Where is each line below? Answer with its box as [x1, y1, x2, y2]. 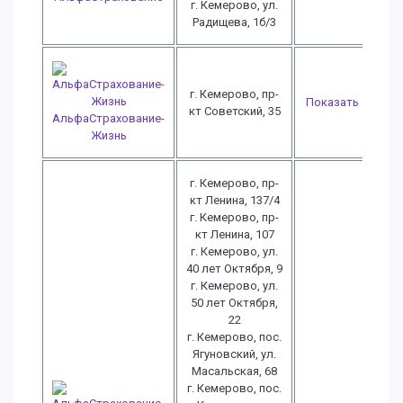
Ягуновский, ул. [193, 347, 276, 361]
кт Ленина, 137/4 [189, 193, 280, 207]
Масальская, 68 [192, 364, 277, 378]
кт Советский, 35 [188, 104, 281, 118]
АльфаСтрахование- [52, 112, 165, 125]
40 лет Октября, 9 [186, 262, 282, 275]
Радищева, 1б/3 [193, 15, 276, 29]
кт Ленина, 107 [194, 228, 274, 241]
